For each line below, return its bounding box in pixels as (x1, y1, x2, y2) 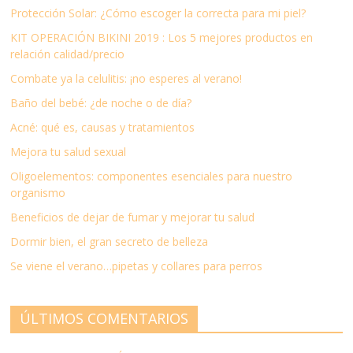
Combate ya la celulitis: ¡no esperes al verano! (10, 70, 243, 86)
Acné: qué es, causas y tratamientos (10, 119, 195, 135)
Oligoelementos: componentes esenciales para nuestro (10, 168, 293, 184)
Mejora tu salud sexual (10, 143, 127, 159)
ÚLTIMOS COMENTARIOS (20, 308, 189, 328)
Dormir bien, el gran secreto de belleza (10, 233, 209, 249)
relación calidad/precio (10, 46, 125, 61)
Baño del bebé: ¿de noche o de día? (10, 95, 192, 110)
